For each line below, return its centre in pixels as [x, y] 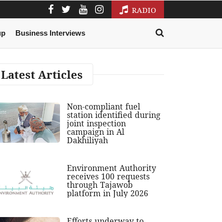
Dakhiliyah [88, 140]
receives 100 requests [109, 177]
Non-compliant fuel [104, 107]
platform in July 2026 [108, 194]
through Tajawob [100, 185]
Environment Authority [112, 168]
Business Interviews [50, 33]
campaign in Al [96, 132]
